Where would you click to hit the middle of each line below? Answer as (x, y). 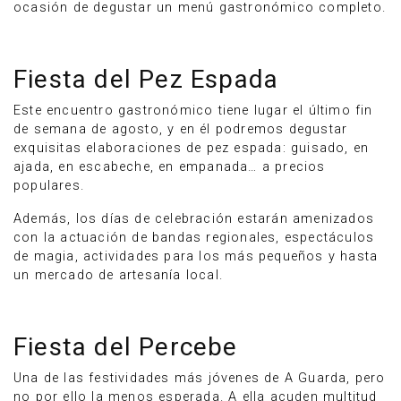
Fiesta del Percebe (126, 347)
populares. (49, 186)
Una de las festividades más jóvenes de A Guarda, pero (200, 378)
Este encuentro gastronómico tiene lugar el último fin (193, 111)
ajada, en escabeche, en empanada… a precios (170, 167)
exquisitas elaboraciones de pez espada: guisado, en (192, 148)
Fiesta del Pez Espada (146, 79)
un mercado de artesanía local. (118, 275)
